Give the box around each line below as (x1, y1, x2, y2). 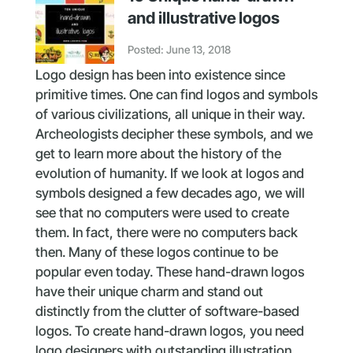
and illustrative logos (127, 7, 280, 28)
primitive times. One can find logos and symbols (35, 86, 318, 102)
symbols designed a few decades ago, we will (35, 184, 305, 201)
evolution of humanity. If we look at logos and (35, 165, 304, 181)
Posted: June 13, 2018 (127, 43, 231, 56)
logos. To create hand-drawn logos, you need (35, 322, 304, 339)
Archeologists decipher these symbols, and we (35, 125, 313, 142)
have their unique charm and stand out (35, 283, 263, 299)
